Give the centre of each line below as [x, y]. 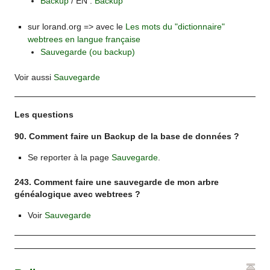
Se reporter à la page [69, 157]
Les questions [44, 115]
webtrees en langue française [84, 39]
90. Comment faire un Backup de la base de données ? [127, 136]
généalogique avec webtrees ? [78, 195]
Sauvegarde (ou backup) [88, 52]
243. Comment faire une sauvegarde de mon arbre [117, 183]
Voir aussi [34, 77]
